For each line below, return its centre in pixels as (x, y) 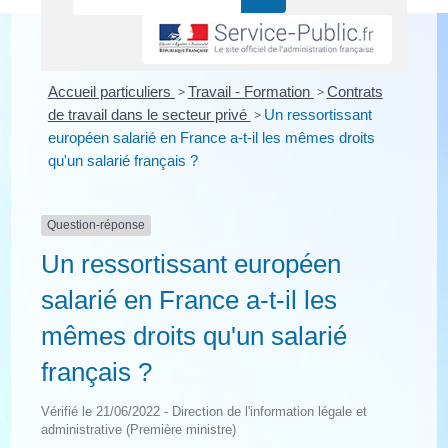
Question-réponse (96, 225)
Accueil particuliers (111, 92)
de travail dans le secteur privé (149, 115)
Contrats (354, 92)
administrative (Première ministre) (139, 429)
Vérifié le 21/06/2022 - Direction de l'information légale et (204, 411)
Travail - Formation (250, 92)
